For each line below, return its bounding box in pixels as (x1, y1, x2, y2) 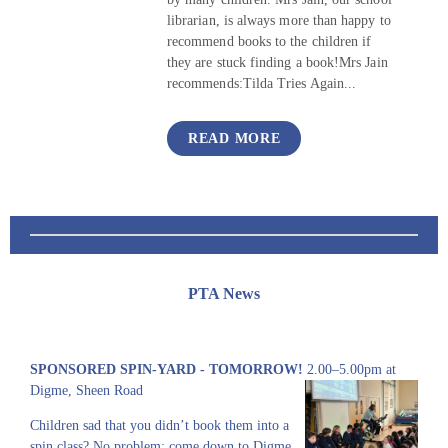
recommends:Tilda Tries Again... (167, 76, 357, 92)
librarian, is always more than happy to (167, 13, 391, 29)
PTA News (188, 284, 260, 304)
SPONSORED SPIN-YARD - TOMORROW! (30, 362, 307, 377)
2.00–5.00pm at (307, 362, 396, 377)
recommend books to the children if (167, 34, 372, 50)
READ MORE (188, 130, 281, 146)
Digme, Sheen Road (30, 383, 143, 398)
